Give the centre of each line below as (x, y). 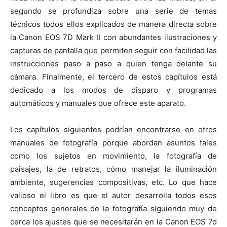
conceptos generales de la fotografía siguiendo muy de (113, 209)
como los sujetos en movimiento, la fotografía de (113, 156)
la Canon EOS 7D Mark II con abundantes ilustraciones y (113, 37)
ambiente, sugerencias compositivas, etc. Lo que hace (113, 182)
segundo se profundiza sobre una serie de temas (113, 11)
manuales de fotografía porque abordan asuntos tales (113, 143)
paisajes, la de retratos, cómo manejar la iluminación (113, 169)
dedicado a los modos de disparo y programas (113, 90)
